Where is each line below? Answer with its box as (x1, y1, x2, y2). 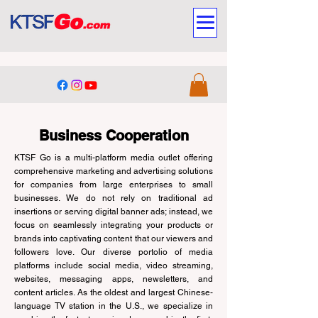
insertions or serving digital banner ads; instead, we (14, 207, 213, 216)
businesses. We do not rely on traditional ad (14, 193, 213, 203)
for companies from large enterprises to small (14, 180, 213, 190)
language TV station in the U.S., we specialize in (14, 301, 213, 311)
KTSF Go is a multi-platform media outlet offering (14, 153, 213, 163)
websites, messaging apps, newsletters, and (14, 274, 213, 284)
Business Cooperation (38, 127, 189, 144)
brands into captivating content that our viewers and (14, 234, 213, 243)
